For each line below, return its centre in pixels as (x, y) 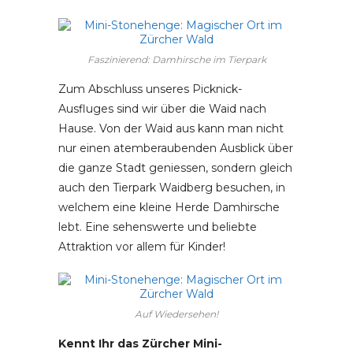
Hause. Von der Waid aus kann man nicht (171, 129)
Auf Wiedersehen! (176, 314)
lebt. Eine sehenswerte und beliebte (158, 227)
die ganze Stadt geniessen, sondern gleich (175, 168)
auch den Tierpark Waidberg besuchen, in (172, 188)
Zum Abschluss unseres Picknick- (150, 89)
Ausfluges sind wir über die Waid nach (162, 109)
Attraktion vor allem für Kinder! (142, 247)
